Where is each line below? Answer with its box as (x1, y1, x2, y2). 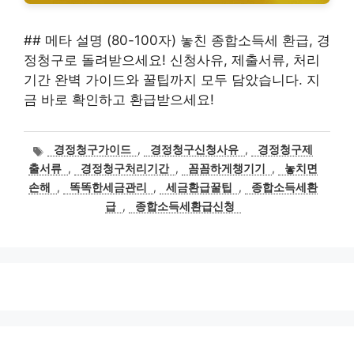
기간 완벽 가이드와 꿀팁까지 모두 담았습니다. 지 (24, 72, 320, 88)
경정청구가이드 (54, 143, 132, 156)
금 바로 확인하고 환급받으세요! (24, 92, 214, 107)
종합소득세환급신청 (135, 200, 235, 213)
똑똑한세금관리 (70, 181, 147, 194)
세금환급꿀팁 (166, 181, 232, 194)
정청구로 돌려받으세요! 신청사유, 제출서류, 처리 (24, 52, 320, 68)
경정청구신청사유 (150, 143, 239, 156)
